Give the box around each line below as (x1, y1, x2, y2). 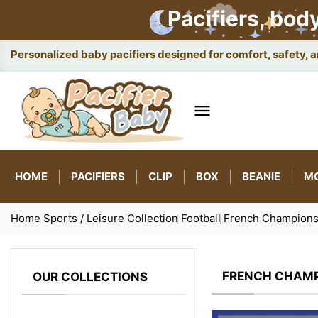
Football (181, 212, 221, 225)
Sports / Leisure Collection (43, 212, 178, 225)
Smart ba (11, 48, 58, 61)
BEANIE (242, 169, 280, 183)
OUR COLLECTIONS (33, 270, 148, 284)
